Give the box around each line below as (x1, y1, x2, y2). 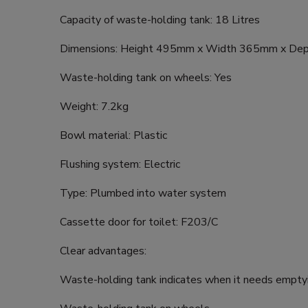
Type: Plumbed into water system (60, 185, 226, 201)
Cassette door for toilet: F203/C (60, 214, 218, 230)
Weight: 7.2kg (60, 98, 129, 114)
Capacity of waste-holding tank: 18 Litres (60, 12, 260, 27)
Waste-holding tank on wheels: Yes (60, 69, 232, 85)
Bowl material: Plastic (60, 127, 167, 143)
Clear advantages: (60, 243, 146, 258)
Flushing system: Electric (60, 156, 180, 172)
